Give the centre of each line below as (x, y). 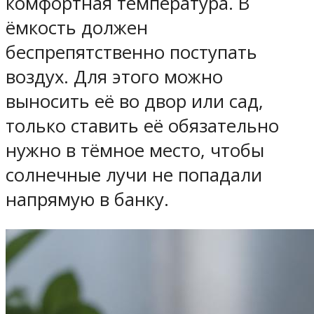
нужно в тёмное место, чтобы (135, 150)
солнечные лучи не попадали (134, 175)
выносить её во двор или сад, (135, 101)
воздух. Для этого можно (114, 76)
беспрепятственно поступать (131, 52)
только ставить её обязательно (142, 125)
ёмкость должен (77, 27)
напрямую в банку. (87, 199)
